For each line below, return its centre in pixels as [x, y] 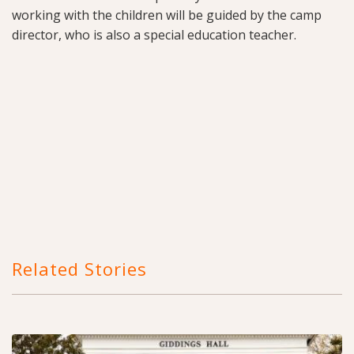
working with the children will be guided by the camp [167, 15]
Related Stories [79, 269]
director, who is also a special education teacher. [156, 35]
